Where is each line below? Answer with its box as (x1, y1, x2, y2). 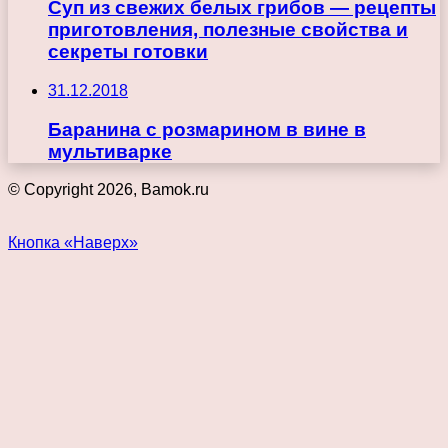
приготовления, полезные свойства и (48, 19, 408, 41)
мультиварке (48, 140, 172, 162)
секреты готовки (48, 41, 208, 63)
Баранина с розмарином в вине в (48, 118, 366, 140)
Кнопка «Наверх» (8, 234, 138, 252)
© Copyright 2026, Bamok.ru (8, 181, 209, 199)
